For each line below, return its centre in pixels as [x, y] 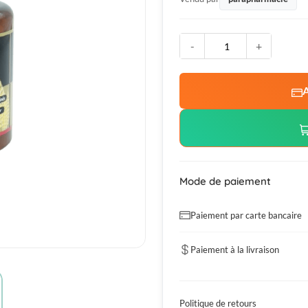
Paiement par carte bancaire [246, 216]
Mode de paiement [225, 181]
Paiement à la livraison [235, 250]
